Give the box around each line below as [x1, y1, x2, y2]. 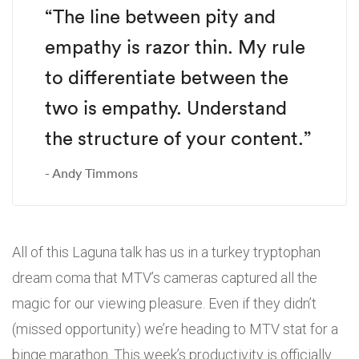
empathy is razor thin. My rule [45, 34, 305, 59]
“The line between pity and [45, 4, 276, 29]
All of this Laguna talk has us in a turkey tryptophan [12, 244, 321, 261]
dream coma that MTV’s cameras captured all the [12, 269, 317, 287]
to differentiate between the [45, 65, 288, 90]
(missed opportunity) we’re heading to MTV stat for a [12, 321, 338, 338]
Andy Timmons [52, 165, 138, 182]
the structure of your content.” [45, 126, 311, 151]
